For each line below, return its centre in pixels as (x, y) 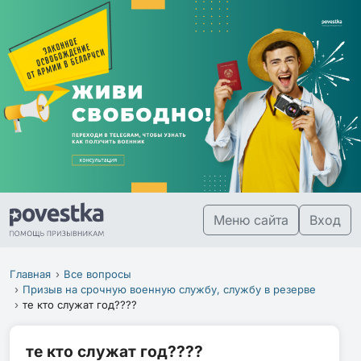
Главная (30, 274)
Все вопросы (98, 274)
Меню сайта (251, 220)
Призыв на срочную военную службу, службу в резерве (170, 289)
